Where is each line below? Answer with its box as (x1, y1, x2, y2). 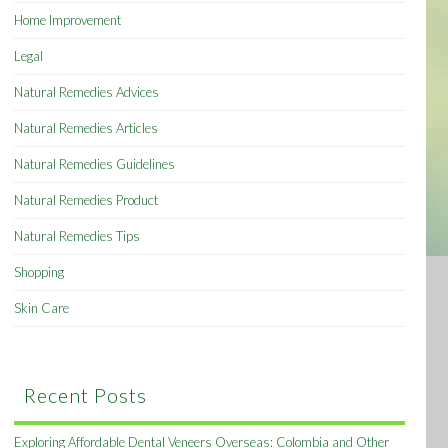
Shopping (14, 264, 65, 281)
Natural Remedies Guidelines (14, 156, 176, 173)
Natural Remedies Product (14, 192, 159, 209)
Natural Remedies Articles (14, 120, 159, 137)
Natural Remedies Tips (14, 228, 141, 245)
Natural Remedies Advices (14, 84, 160, 101)
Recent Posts (24, 383, 148, 408)
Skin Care (14, 300, 70, 317)
